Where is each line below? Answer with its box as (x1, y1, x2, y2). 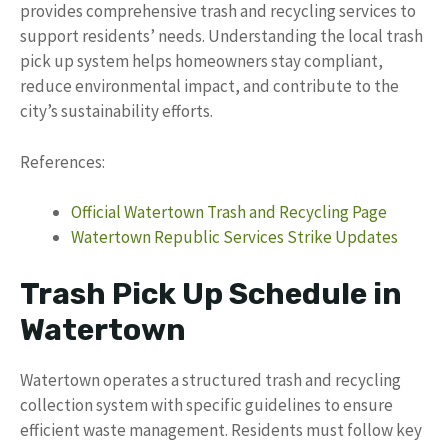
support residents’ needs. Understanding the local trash (20, 25, 423, 48)
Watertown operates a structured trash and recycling (20, 368, 401, 391)
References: (20, 150, 105, 173)
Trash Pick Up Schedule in (20, 275, 402, 312)
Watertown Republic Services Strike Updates (71, 226, 398, 249)
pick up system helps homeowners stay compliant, (20, 50, 383, 73)
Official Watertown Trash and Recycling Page (71, 201, 387, 224)
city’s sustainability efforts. (20, 100, 213, 123)
